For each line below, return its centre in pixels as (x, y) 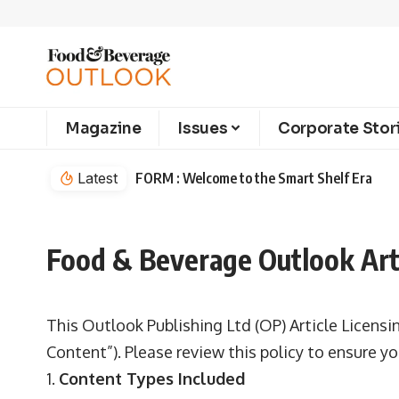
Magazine (103, 128)
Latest (98, 178)
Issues (203, 128)
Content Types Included (152, 379)
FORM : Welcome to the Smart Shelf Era (254, 178)
